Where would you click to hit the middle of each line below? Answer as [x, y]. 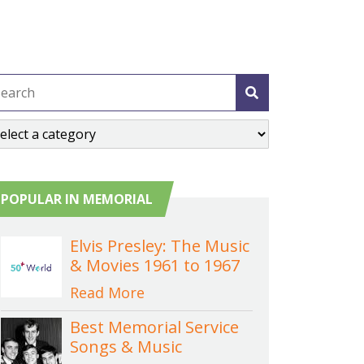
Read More [107, 292]
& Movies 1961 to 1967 [155, 265]
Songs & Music [126, 347]
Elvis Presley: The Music [160, 246]
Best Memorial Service [154, 327]
